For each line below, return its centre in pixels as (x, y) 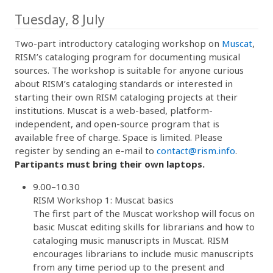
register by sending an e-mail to (86, 150)
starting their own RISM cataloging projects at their (126, 97)
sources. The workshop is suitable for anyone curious (129, 70)
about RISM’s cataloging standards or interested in (124, 83)
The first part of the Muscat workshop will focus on (144, 213)
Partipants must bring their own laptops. (110, 164)
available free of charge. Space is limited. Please (119, 137)
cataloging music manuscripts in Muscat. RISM (131, 240)
